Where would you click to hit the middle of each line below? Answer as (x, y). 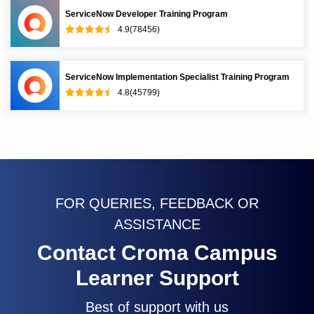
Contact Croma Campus (157, 252)
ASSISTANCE (157, 224)
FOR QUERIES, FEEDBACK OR (157, 203)
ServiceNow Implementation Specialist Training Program (177, 77)
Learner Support (157, 278)
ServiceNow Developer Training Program (146, 14)
